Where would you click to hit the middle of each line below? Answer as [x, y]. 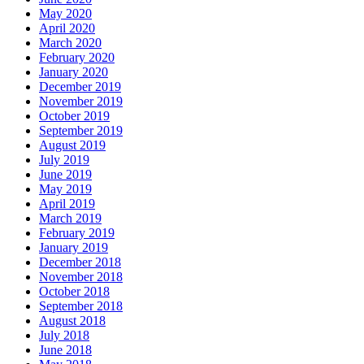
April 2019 [67, 204]
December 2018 [80, 262]
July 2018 [64, 336]
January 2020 [74, 72]
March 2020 [70, 43]
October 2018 [74, 292]
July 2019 [64, 160]
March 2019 [70, 219]
